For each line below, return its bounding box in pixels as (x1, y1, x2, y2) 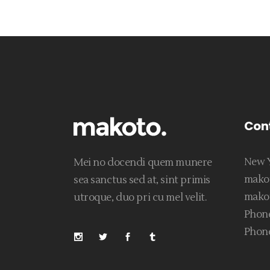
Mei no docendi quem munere (74, 156, 212, 169)
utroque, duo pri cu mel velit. (74, 191, 207, 204)
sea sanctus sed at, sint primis (74, 174, 210, 187)
